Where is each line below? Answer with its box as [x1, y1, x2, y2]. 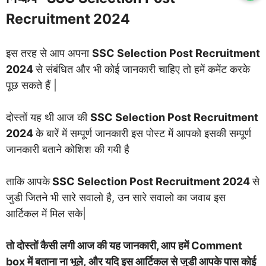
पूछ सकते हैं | [6, 78, 57, 91]
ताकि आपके [6, 175, 50, 188]
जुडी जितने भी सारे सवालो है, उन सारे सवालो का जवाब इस [6, 191, 226, 204]
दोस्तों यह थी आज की [6, 110, 90, 123]
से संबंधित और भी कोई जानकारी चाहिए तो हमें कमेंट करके [36, 62, 250, 75]
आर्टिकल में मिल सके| [6, 207, 86, 220]
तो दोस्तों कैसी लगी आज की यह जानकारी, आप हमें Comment [6, 239, 242, 252]
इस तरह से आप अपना [6, 46, 92, 59]
